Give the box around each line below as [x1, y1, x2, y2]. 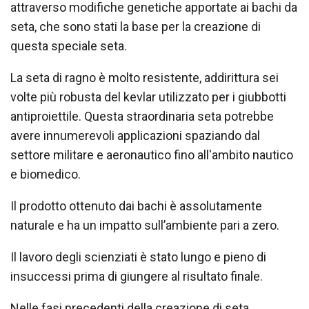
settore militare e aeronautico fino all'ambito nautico [10, 147, 293, 162]
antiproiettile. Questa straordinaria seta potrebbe [10, 108, 274, 123]
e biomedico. [10, 166, 81, 181]
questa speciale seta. [10, 38, 127, 53]
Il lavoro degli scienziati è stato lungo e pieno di [10, 249, 266, 264]
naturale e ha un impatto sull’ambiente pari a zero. [10, 217, 279, 232]
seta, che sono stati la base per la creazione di [10, 19, 261, 34]
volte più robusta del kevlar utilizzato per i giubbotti [10, 89, 286, 104]
